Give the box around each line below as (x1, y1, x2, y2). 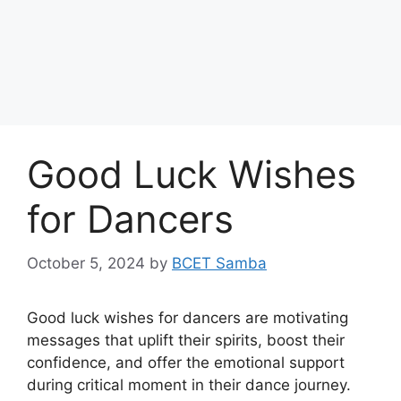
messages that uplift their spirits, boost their (27, 330, 345, 349)
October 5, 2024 (27, 253, 145, 272)
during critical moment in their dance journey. (27, 375, 351, 394)
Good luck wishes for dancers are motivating (27, 308, 348, 327)
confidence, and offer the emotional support (27, 353, 345, 371)
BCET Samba (172, 253, 267, 272)
